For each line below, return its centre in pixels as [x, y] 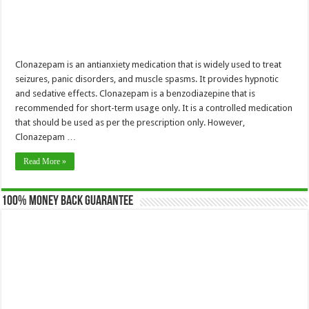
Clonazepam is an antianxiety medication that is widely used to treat [149, 64]
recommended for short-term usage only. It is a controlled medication [154, 108]
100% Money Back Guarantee [68, 201]
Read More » [45, 161]
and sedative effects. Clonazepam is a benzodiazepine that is [136, 93]
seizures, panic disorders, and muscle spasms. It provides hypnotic [147, 79]
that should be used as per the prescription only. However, [130, 122]
